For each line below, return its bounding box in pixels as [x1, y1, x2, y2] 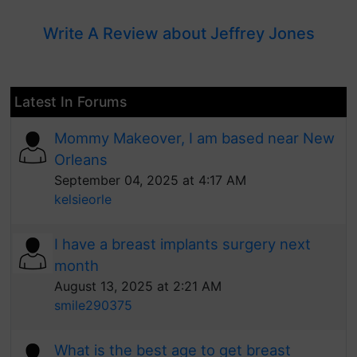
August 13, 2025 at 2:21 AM [54, 278, 222, 294]
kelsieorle [54, 191, 112, 207]
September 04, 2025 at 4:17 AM [54, 172, 246, 188]
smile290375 [54, 297, 132, 313]
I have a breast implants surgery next [54, 235, 311, 253]
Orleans [54, 151, 108, 168]
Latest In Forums [14, 93, 127, 110]
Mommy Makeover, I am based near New [54, 129, 335, 147]
